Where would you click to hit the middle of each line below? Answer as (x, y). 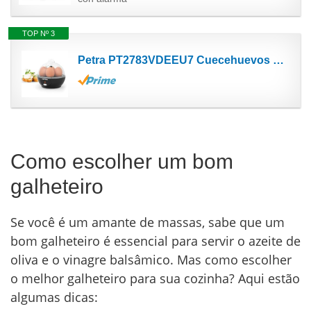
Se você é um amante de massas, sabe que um (148, 222)
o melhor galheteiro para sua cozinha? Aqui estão (155, 279)
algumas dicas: (54, 297)
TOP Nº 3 (38, 34)
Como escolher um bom (122, 162)
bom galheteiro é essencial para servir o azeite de (155, 241)
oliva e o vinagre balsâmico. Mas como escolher (151, 260)
